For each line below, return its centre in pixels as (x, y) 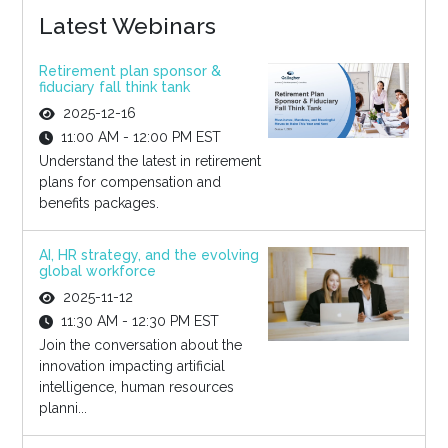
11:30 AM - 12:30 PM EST (139, 321)
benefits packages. (98, 203)
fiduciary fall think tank (114, 87)
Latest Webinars (127, 26)
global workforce (97, 271)
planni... (62, 408)
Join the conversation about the (140, 345)
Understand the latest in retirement (149, 161)
